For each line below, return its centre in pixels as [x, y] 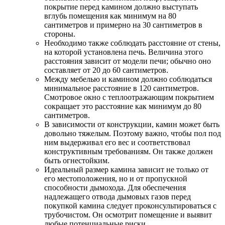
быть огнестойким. [77, 160]
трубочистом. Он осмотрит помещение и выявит [128, 214]
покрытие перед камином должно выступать [121, 7]
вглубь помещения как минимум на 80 [110, 16]
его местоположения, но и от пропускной [116, 178]
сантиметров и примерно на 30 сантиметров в [123, 25]
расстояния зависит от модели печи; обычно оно [128, 61]
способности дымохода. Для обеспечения [115, 187]
